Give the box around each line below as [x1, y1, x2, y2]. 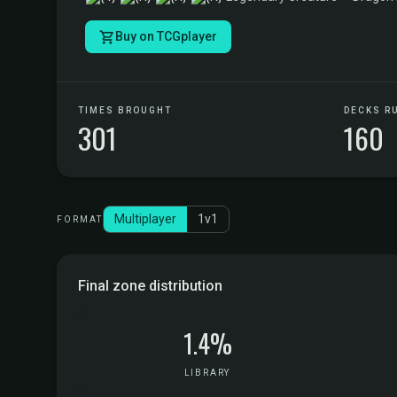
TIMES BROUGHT [78, 105, 172, 115]
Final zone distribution [78, 277, 222, 294]
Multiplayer [114, 212, 176, 226]
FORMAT [57, 214, 103, 224]
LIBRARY [183, 368, 231, 378]
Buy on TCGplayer [115, 29, 217, 43]
